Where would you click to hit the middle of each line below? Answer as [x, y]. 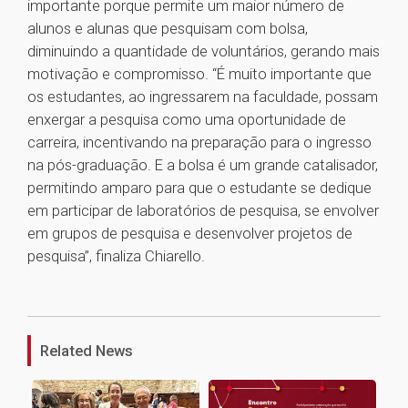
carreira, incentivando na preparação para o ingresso [199, 143]
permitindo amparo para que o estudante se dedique [199, 188]
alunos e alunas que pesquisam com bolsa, [168, 29]
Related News [87, 351]
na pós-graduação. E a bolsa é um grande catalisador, [203, 165]
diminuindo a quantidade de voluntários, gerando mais [204, 51]
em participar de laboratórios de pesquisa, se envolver [203, 211]
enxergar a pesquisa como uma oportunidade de [187, 120]
